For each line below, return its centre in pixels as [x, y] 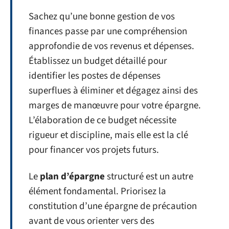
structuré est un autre [149, 176]
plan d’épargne [72, 176]
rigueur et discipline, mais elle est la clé [108, 135]
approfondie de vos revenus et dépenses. [111, 46]
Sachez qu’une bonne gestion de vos [102, 17]
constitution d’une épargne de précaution [113, 206]
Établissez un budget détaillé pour [98, 61]
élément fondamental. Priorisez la [97, 191]
